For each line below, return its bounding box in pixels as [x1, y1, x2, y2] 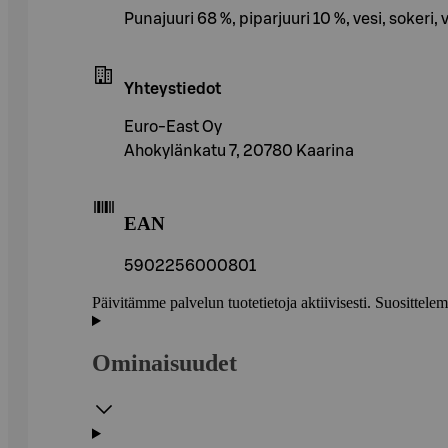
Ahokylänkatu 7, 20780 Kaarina [124, 142, 354, 159]
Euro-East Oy [124, 118, 222, 135]
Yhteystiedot [124, 80, 221, 97]
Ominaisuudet [92, 350, 237, 377]
